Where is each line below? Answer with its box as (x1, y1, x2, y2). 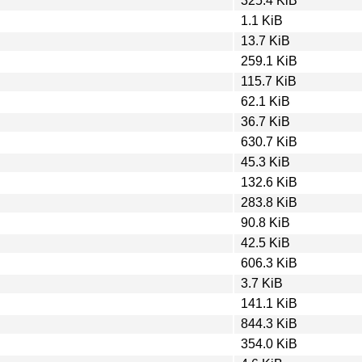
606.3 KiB (241, 255, 297, 270)
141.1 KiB (241, 296, 297, 310)
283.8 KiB (241, 195, 297, 209)
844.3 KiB (241, 316, 297, 330)
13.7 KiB (241, 33, 290, 48)
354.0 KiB (241, 336, 297, 351)
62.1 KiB (241, 94, 290, 108)
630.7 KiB (241, 134, 297, 149)
